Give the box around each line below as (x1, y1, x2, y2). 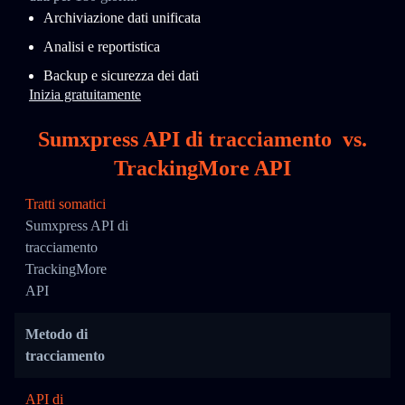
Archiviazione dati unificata (43, 10, 201, 25)
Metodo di (25, 326, 88, 342)
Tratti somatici (25, 196, 106, 212)
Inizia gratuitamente (29, 87, 141, 102)
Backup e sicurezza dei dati (43, 68, 199, 83)
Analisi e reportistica (43, 39, 160, 54)
